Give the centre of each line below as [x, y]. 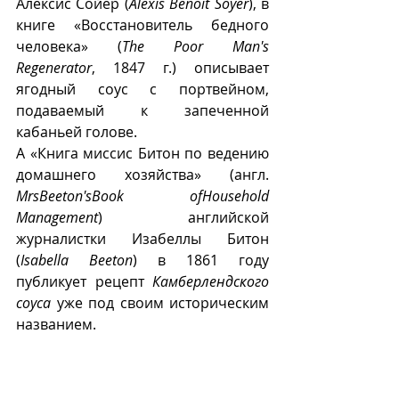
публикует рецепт [84, 282]
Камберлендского [211, 282]
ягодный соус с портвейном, [142, 90]
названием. [56, 325]
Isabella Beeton [77, 261]
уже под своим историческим [160, 303]
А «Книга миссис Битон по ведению [142, 154]
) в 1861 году [201, 261]
